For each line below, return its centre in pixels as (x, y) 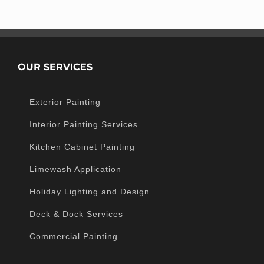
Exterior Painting (65, 102)
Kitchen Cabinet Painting (82, 146)
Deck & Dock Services (76, 214)
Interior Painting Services (84, 124)
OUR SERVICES (55, 67)
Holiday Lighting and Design (90, 191)
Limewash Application (75, 169)
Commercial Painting (74, 236)
